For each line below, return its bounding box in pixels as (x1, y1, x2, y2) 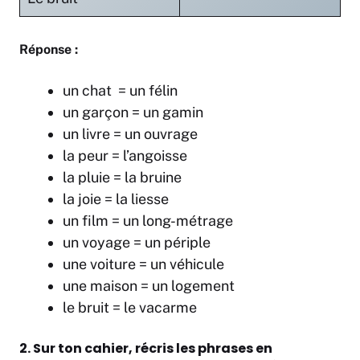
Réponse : (19, 42, 78, 58)
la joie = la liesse (63, 190, 169, 208)
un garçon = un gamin (63, 104, 203, 121)
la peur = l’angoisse (63, 147, 187, 165)
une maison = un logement (63, 277, 235, 295)
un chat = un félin (63, 82, 178, 100)
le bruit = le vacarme (63, 299, 197, 317)
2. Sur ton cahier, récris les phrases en (19, 339, 272, 358)
